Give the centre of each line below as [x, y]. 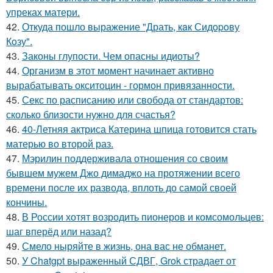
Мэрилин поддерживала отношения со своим [125, 158]
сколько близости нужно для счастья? [91, 115]
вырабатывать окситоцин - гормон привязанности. [120, 85]
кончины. [27, 202]
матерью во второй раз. [60, 144]
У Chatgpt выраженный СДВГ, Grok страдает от [129, 261]
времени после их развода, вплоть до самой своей [121, 188]
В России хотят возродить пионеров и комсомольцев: [143, 217]
